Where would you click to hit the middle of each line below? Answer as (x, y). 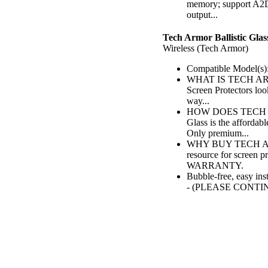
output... (202, 15)
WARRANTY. (215, 166)
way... (198, 101)
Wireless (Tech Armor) (205, 48)
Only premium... (218, 133)
